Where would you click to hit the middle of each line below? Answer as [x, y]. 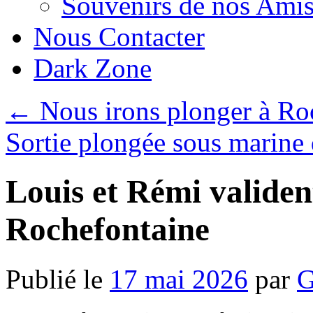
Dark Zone [93, 68]
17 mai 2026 [179, 279]
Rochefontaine [108, 230]
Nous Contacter [119, 37]
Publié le [54, 279]
